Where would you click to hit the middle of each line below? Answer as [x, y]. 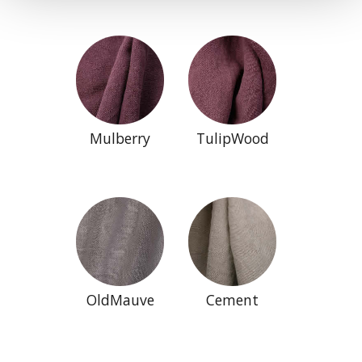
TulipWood [232, 138]
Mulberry [120, 138]
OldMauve [120, 299]
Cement [233, 299]
